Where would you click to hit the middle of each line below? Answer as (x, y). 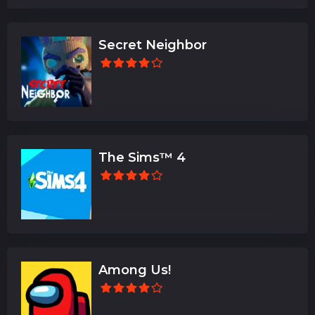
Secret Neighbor (153, 45)
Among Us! (135, 270)
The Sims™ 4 (142, 157)
